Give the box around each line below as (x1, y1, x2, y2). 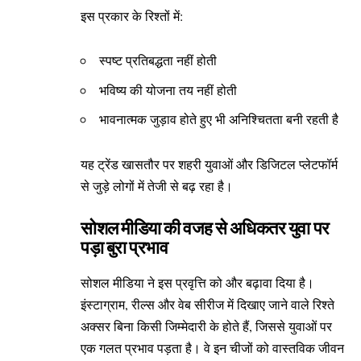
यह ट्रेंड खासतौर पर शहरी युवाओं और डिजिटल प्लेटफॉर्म (81, 155, 338, 172)
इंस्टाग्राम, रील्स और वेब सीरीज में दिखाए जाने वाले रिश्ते (81, 296, 334, 313)
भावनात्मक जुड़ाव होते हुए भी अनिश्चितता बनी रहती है (99, 110, 338, 128)
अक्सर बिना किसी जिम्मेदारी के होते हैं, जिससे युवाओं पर (81, 317, 332, 335)
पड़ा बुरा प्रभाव (81, 238, 168, 259)
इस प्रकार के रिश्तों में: (81, 6, 183, 24)
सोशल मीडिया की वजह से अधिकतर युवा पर (81, 218, 330, 239)
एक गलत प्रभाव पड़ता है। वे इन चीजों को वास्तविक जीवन (81, 339, 344, 357)
